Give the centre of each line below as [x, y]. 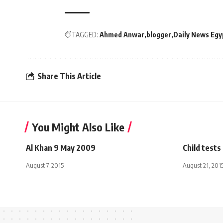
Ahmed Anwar [122, 34]
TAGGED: [85, 34]
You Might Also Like [78, 127]
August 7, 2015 [45, 165]
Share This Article [69, 76]
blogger [159, 34]
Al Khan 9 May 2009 [61, 148]
